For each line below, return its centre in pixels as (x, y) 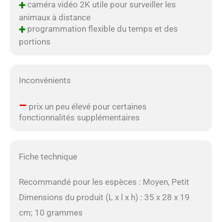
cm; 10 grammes (51, 213)
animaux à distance (55, 17)
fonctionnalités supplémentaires (79, 118)
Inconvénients (45, 81)
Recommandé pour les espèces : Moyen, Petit (104, 182)
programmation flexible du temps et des (101, 28)
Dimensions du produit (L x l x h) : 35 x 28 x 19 (104, 197)
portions (34, 41)
